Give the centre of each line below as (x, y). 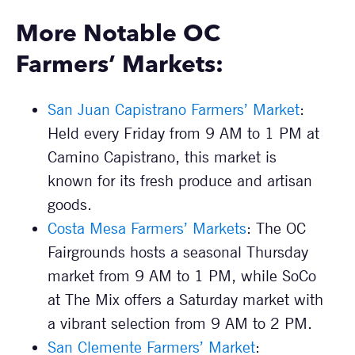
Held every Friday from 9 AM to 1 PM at (183, 134)
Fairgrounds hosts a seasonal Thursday (178, 252)
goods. (70, 205)
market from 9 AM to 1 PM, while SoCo (182, 276)
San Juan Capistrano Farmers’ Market (174, 110)
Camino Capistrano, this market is (162, 157)
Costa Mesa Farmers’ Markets (147, 229)
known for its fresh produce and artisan (180, 181)
